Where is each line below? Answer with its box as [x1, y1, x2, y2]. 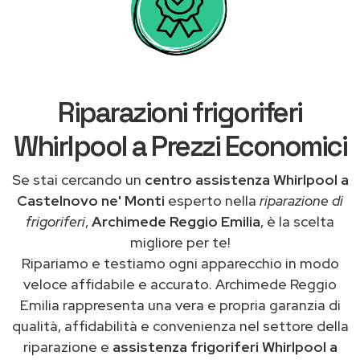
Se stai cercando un [11, 170, 145, 189]
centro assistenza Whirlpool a [144, 170, 349, 189]
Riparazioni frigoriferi [58, 94, 302, 130]
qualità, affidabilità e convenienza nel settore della [11, 316, 349, 335]
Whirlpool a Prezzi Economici [14, 128, 346, 164]
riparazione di [260, 190, 343, 210]
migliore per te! [130, 232, 230, 252]
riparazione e [22, 337, 109, 356]
